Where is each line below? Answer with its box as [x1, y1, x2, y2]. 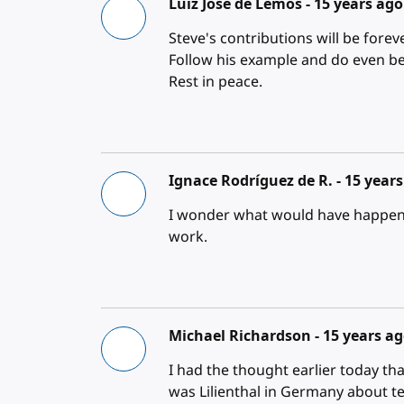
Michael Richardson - [169, 326, 324, 345]
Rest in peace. [169, 71, 263, 93]
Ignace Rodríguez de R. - [169, 170, 345, 190]
